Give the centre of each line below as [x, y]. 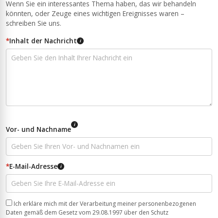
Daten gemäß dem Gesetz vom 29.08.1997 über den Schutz [87, 212]
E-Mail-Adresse [33, 166]
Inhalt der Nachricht [43, 40]
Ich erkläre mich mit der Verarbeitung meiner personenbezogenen [105, 203]
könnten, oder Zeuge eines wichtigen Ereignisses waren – [95, 13]
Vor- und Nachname [38, 129]
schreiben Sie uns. [34, 23]
